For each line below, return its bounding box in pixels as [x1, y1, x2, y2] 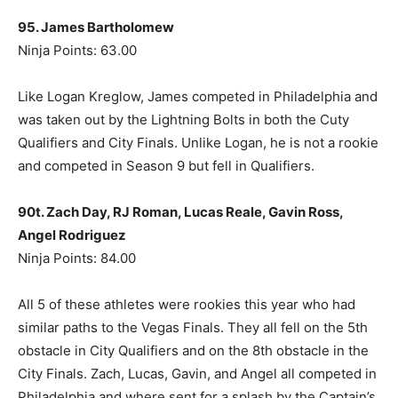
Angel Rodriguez [18, 227, 126, 244]
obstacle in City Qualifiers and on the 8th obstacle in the [18, 342, 369, 360]
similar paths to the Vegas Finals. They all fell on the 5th [18, 319, 368, 337]
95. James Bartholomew [18, 19, 174, 36]
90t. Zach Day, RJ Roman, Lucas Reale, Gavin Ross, [18, 203, 343, 221]
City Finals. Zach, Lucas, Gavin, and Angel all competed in [18, 365, 377, 383]
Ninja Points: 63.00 [18, 42, 137, 60]
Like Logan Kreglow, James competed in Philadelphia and [18, 88, 378, 106]
